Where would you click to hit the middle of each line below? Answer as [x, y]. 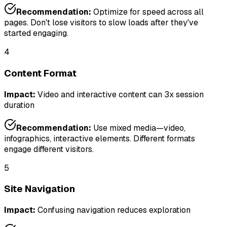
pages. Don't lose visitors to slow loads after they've [101, 23]
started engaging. [36, 33]
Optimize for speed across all [148, 12]
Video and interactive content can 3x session [121, 94]
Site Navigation [40, 189]
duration [19, 105]
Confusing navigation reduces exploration [114, 210]
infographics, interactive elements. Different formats [100, 138]
